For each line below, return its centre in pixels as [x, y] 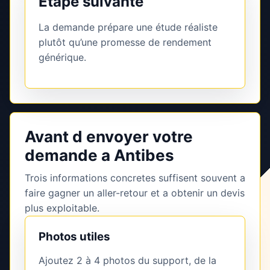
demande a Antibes [99, 155]
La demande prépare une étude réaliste [128, 27]
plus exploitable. [62, 208]
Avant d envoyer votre [109, 137]
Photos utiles [74, 237]
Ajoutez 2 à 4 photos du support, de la [127, 261]
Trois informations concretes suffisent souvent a [135, 178]
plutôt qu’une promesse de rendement [125, 42]
